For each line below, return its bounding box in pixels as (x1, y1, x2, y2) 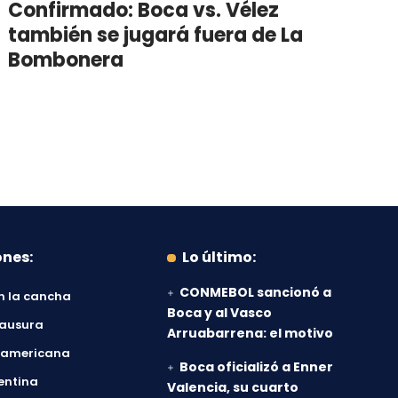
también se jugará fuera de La (8, 21, 304, 50)
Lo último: (181, 247, 256, 268)
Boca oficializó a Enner (179, 358, 334, 377)
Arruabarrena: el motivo (167, 324, 333, 343)
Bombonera (8, 46, 124, 75)
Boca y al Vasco (167, 304, 272, 322)
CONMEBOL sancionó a (179, 283, 332, 302)
